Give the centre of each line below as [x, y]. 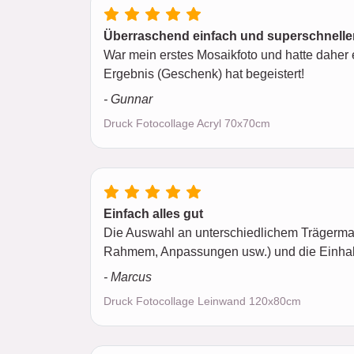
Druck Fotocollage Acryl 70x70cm [187, 123]
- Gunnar [128, 99]
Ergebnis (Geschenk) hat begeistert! [204, 74]
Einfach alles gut [153, 214]
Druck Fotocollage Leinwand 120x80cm [202, 301]
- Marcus [128, 277]
